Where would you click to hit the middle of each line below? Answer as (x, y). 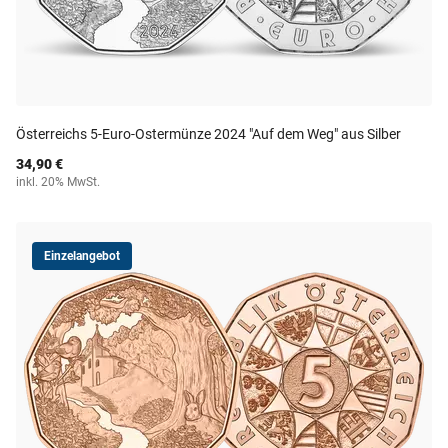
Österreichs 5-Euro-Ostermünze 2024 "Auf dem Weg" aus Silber (208, 134)
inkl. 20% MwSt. (58, 182)
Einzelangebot (82, 256)
